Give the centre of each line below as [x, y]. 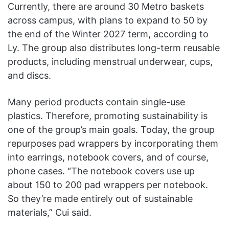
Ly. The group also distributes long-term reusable [114, 48]
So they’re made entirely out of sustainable [100, 199]
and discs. [31, 76]
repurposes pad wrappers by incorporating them [113, 144]
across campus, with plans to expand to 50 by [108, 20]
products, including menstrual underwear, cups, [110, 62]
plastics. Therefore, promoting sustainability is [108, 116]
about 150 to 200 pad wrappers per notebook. [108, 185]
